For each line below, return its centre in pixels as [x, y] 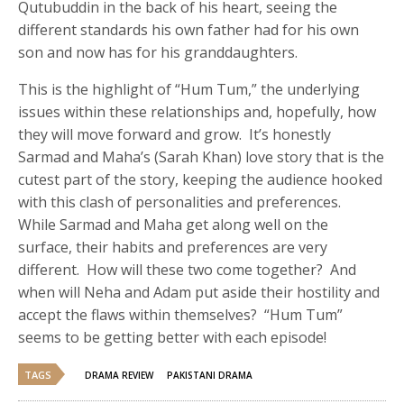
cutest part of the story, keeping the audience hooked [201, 179]
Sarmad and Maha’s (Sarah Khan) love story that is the [202, 156]
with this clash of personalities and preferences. [182, 202]
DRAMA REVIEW [119, 375]
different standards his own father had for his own [189, 29]
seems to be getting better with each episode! [173, 337]
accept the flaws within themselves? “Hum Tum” [181, 314]
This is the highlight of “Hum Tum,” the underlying [189, 89]
